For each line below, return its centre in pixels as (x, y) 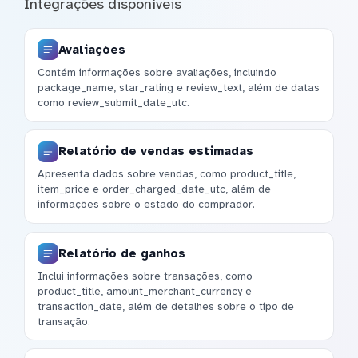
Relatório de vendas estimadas (156, 151)
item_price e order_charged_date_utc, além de (154, 189)
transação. (64, 321)
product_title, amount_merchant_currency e (145, 291)
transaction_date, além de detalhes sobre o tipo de (166, 306)
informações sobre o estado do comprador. (146, 205)
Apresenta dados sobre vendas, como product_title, (167, 174)
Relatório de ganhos (122, 253)
